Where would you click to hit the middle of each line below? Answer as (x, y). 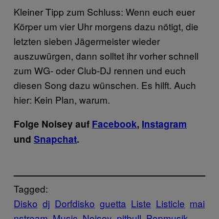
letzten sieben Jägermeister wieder (87, 41)
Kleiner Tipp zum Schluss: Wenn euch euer (104, 12)
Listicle (170, 203)
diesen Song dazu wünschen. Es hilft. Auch (105, 85)
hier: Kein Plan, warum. (62, 100)
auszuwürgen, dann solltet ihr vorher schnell (106, 56)
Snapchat (55, 139)
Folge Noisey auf (53, 124)
